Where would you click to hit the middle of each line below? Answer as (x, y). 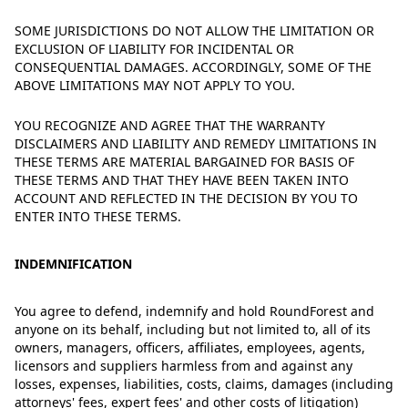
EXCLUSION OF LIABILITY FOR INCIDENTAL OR (154, 49)
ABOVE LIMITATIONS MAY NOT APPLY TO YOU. (155, 85)
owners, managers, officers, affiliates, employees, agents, (190, 347)
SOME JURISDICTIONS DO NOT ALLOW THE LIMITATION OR (194, 31)
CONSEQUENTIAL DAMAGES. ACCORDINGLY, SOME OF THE (193, 67)
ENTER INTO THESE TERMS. (98, 216)
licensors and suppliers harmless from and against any (184, 366)
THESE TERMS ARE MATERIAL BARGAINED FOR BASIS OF (184, 162)
